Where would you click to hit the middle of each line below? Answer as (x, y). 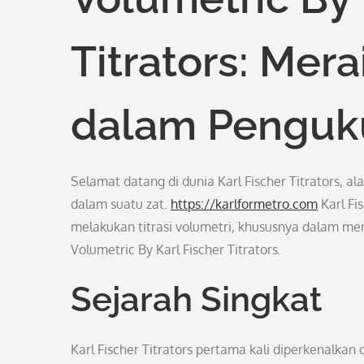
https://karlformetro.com (244, 204)
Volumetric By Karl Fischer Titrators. (176, 249)
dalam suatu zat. (121, 204)
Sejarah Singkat (196, 299)
